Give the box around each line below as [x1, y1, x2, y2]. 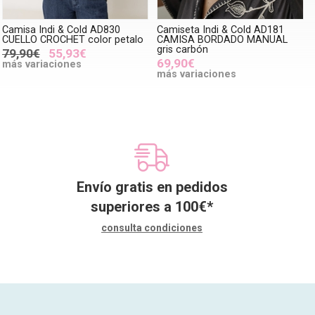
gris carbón [157, 43, 209, 56]
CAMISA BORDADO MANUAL [157, 33, 288, 46]
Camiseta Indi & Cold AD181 [157, 23, 285, 36]
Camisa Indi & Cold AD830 [1, 23, 120, 36]
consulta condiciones [101, 221, 202, 233]
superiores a [91, 198, 175, 215]
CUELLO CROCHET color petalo [1, 33, 143, 46]
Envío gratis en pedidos [76, 178, 228, 195]
